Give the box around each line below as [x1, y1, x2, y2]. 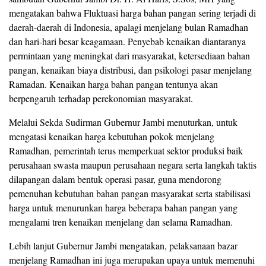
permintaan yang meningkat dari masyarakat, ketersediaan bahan [9, 49, 250, 62]
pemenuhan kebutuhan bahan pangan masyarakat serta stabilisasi [9, 186, 251, 199]
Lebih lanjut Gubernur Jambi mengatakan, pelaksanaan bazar [9, 239, 237, 252]
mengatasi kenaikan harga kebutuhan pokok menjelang [9, 129, 214, 142]
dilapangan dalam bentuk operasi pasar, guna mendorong [9, 172, 221, 185]
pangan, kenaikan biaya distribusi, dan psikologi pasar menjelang [9, 63, 252, 76]
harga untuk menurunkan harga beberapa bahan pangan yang [9, 201, 237, 214]
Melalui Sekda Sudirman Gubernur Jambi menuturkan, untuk [9, 115, 237, 128]
